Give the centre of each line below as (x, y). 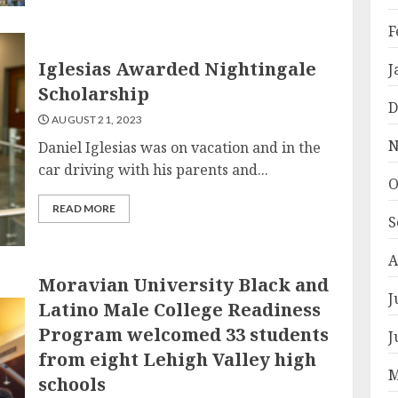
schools (72, 384)
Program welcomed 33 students (184, 334)
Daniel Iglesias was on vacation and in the (180, 147)
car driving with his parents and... (154, 169)
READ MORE (84, 208)
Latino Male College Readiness (180, 310)
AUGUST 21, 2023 (96, 119)
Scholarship (94, 93)
